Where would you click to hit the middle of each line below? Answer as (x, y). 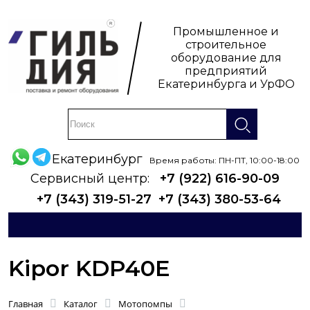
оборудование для (226, 58)
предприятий (226, 71)
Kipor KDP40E (89, 268)
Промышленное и (226, 31)
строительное (226, 45)
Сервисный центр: (92, 179)
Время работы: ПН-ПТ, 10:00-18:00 (225, 160)
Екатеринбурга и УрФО (226, 84)
